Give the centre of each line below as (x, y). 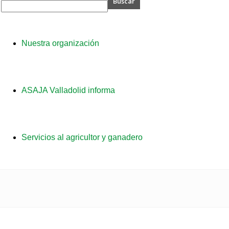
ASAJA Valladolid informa (68, 90)
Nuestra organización (60, 43)
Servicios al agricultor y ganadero (82, 137)
